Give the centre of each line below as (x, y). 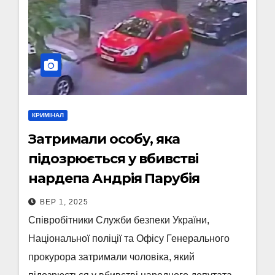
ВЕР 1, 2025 (64, 202)
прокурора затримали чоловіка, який (111, 257)
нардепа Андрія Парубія (114, 178)
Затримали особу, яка (104, 139)
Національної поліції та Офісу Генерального (129, 238)
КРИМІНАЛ (48, 115)
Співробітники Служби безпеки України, (119, 220)
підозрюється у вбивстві (113, 159)
